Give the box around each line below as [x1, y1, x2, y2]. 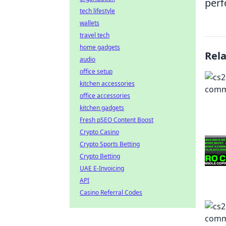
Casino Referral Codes [80, 188, 142, 197]
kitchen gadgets [80, 103, 124, 112]
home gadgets [80, 43, 120, 51]
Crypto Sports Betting [80, 140, 140, 148]
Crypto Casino [80, 128, 119, 136]
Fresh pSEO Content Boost [80, 116, 153, 124]
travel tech [80, 31, 109, 39]
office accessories [80, 91, 130, 100]
